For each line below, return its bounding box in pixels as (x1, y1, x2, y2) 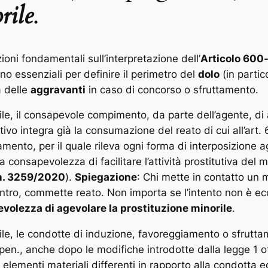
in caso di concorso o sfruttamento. (86, 83, 258, 96)
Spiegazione (75, 171, 137, 184)
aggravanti (31, 83, 86, 96)
